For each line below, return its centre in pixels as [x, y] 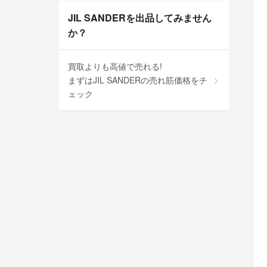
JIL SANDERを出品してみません [140, 17]
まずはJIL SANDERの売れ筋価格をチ [138, 80]
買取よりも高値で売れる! [115, 66]
